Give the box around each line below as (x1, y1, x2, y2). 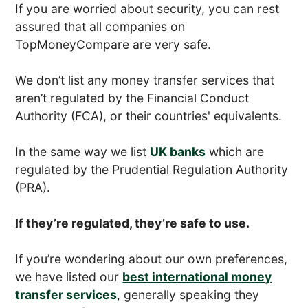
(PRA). (15, 179, 51, 195)
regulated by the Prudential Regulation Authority (15, 162, 289, 177)
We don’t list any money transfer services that (15, 72, 275, 87)
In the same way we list (15, 144, 151, 159)
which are (206, 144, 265, 159)
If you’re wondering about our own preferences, (15, 251, 288, 266)
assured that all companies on (15, 19, 186, 34)
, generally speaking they (117, 287, 260, 302)
